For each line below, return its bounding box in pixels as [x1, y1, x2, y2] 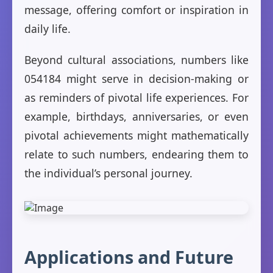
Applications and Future [24, 245, 233, 269]
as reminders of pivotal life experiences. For [24, 90, 249, 105]
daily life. [24, 21, 71, 37]
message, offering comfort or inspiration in [24, 2, 249, 18]
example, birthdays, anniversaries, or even [24, 109, 249, 124]
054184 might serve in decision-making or [24, 71, 249, 87]
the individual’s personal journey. [24, 166, 193, 181]
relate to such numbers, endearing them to [24, 147, 249, 162]
